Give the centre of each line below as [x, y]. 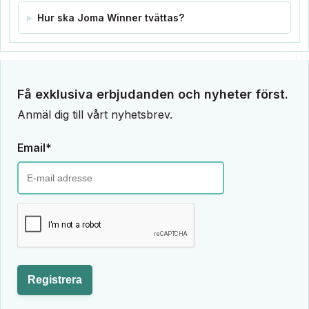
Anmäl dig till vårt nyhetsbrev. [95, 115]
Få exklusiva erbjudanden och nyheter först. [153, 94]
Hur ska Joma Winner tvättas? [110, 18]
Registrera [55, 280]
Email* [34, 148]
